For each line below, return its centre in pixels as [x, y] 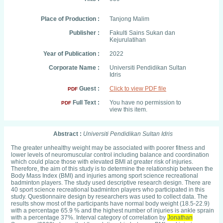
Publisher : [84, 33]
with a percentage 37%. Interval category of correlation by [89, 218]
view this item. [128, 110]
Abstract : [68, 134]
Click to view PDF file [138, 89]
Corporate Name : [74, 68]
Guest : [89, 89]
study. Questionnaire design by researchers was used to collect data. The [109, 197]
